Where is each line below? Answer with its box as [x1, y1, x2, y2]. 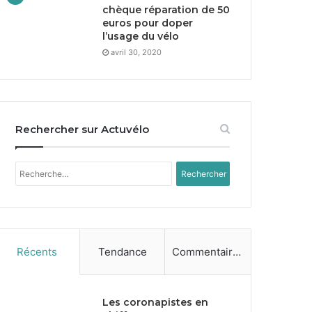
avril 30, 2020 [111, 47, 162, 57]
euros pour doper [102, 17, 194, 29]
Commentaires [233, 245, 242, 258]
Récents [16, 245, 57, 258]
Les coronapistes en [102, 296, 209, 309]
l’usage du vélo [102, 30, 180, 42]
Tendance [97, 245, 147, 258]
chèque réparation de [102, 3, 218, 16]
